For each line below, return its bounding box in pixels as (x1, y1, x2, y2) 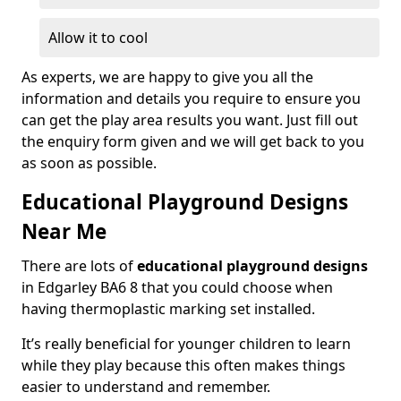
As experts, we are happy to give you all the (21, 67, 313, 87)
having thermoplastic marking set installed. (21, 299, 315, 319)
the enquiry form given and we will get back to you (21, 132, 364, 151)
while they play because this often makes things (21, 355, 346, 375)
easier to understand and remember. (21, 377, 270, 397)
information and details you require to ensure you (21, 89, 361, 108)
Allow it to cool (48, 28, 148, 47)
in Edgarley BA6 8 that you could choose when (21, 277, 333, 297)
